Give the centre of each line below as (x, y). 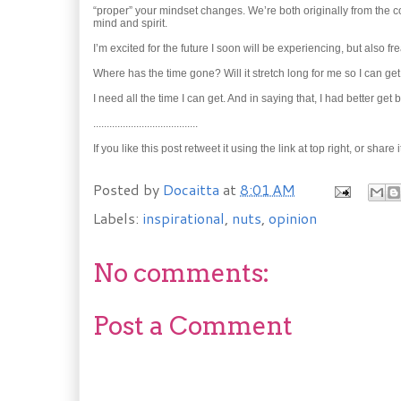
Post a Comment (193, 326)
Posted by (128, 189)
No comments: (181, 273)
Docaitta (191, 189)
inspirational (183, 218)
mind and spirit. (130, 23)
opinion (293, 218)
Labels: (118, 218)
